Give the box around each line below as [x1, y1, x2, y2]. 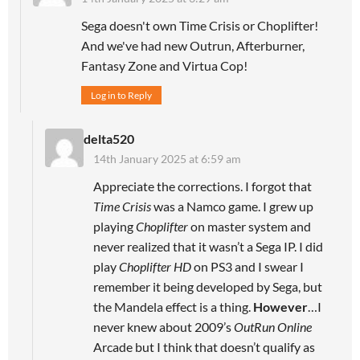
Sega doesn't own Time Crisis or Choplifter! [81, 17, 318, 33]
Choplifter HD [119, 258, 191, 274]
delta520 [84, 130, 134, 146]
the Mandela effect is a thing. [93, 298, 253, 314]
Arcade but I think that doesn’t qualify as [93, 338, 315, 354]
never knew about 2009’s [93, 318, 234, 334]
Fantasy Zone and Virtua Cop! [81, 57, 247, 73]
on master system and [188, 218, 311, 234]
